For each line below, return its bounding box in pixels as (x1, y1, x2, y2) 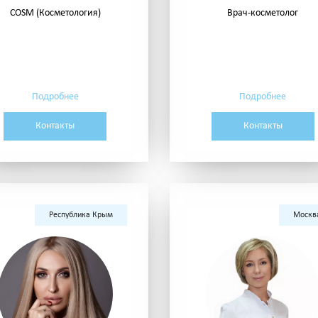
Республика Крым (49, 211, 113, 220)
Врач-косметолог (227, 8, 299, 19)
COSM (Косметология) (9, 8, 101, 19)
